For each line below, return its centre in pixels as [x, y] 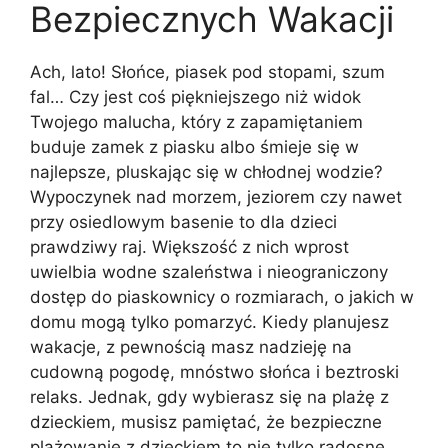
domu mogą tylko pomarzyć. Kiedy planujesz [209, 322]
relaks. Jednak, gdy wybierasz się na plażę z [209, 397]
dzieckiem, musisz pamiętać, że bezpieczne [206, 422]
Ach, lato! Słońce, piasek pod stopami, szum [207, 72]
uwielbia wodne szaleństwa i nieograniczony [209, 272]
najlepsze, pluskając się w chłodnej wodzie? [206, 172]
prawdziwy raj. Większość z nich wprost [189, 247]
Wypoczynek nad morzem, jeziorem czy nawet [216, 197]
